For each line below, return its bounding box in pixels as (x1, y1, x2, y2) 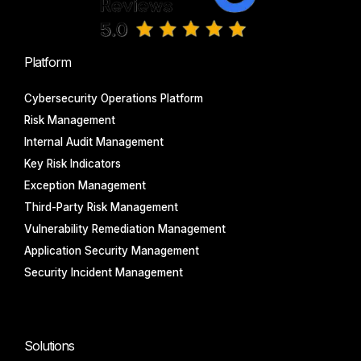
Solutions (24, 337, 74, 354)
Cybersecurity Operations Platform (24, 91, 203, 105)
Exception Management (24, 178, 146, 192)
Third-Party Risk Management (24, 200, 178, 214)
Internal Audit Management (24, 135, 164, 148)
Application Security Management (24, 243, 199, 257)
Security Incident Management (24, 265, 183, 279)
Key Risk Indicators (24, 156, 121, 170)
